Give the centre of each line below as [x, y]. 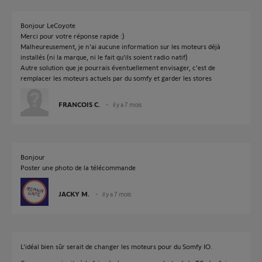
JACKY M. [74, 194]
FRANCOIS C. [79, 104]
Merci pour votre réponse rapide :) [73, 36]
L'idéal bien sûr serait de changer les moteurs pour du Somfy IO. [116, 246]
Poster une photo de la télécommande [78, 167]
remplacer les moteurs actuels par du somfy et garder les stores [116, 78]
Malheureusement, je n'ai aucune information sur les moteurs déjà [120, 46]
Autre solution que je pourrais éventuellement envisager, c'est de [118, 67]
